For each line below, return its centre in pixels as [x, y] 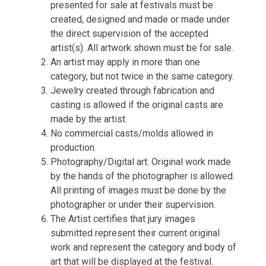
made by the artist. [89, 119]
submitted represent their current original [135, 233]
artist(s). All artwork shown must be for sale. [142, 48]
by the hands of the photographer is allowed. [142, 176]
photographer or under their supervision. [133, 205]
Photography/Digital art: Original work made [141, 162]
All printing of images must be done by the [138, 190]
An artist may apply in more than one [125, 62]
